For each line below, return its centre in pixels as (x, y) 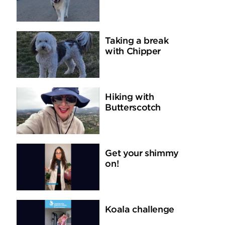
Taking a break (137, 41)
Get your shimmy (142, 154)
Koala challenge (140, 210)
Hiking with (130, 98)
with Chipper (133, 52)
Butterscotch (133, 108)
